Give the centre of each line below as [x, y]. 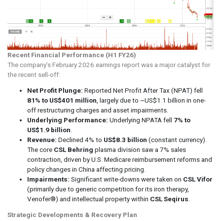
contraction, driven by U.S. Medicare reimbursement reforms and [120, 160]
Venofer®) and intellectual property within [89, 199]
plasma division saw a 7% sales [140, 150]
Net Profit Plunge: [55, 91]
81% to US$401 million [62, 100]
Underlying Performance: [68, 120]
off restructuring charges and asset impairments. [98, 110]
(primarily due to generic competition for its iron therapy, [108, 189]
